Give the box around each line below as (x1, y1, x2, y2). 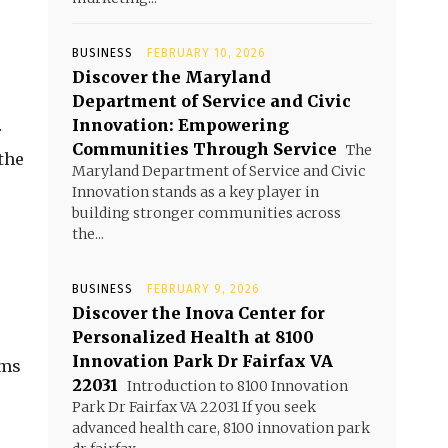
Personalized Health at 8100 (72, 327, 314, 347)
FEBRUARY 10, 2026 (147, 46, 266, 60)
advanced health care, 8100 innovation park (72, 419, 370, 437)
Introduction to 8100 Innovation (124, 377, 348, 395)
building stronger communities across (72, 204, 341, 222)
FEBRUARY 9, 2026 (147, 282, 260, 296)
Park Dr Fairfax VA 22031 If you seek (72, 398, 316, 416)
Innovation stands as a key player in (72, 183, 319, 201)
